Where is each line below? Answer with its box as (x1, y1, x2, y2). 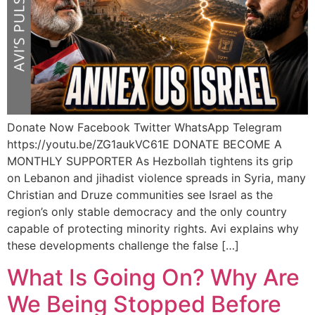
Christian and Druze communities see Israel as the (7, 188, 273, 202)
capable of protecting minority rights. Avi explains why (7, 221, 299, 236)
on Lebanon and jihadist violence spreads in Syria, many (7, 171, 306, 186)
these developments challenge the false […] (7, 238, 239, 253)
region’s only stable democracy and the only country (7, 205, 287, 219)
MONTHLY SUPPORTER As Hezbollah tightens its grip (7, 154, 293, 169)
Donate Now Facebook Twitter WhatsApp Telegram (7, 120, 282, 135)
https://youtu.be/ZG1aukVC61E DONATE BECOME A (7, 137, 282, 152)
